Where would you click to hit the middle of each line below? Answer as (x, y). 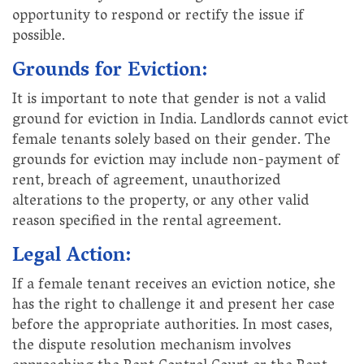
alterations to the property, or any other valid (160, 202)
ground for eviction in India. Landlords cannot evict (180, 121)
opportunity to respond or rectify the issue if (158, 17)
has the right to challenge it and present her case (173, 306)
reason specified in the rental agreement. (147, 222)
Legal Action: (71, 257)
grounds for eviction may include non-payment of (176, 161)
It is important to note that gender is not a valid (169, 100)
